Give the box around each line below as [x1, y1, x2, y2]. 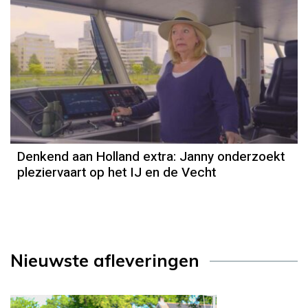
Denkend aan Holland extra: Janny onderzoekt [17, 147, 285, 167]
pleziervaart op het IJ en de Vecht [17, 163, 216, 183]
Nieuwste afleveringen [10, 250, 199, 272]
